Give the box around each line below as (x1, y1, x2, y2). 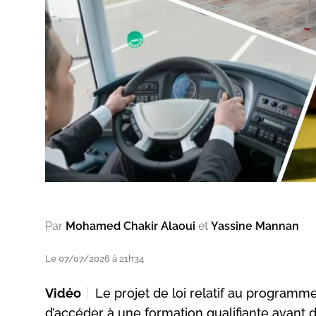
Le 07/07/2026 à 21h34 (45, 253, 144, 264)
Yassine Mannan (211, 219, 299, 233)
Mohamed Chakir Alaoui (66, 219, 195, 233)
